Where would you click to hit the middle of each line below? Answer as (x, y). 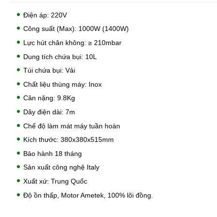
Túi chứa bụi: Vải (49, 70)
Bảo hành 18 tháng (52, 153)
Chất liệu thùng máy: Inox (62, 84)
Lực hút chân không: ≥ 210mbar (72, 43)
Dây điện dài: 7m (49, 112)
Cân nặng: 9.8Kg (49, 98)
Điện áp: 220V (45, 15)
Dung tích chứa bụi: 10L (60, 56)
